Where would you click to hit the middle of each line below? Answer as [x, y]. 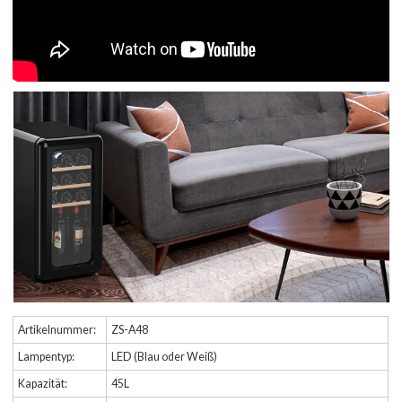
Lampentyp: [47, 357]
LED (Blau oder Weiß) [165, 357]
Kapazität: [43, 384]
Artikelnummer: [57, 330]
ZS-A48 [130, 330]
